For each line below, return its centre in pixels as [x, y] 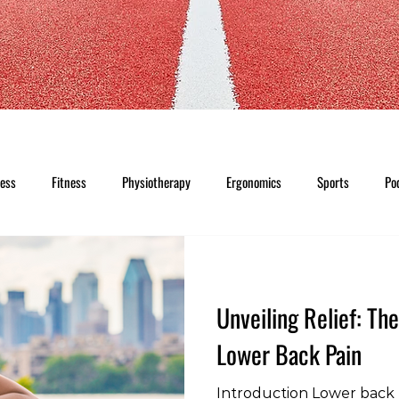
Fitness [69, 182]
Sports [333, 182]
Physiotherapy [156, 182]
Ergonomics [254, 182]
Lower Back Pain [289, 354]
